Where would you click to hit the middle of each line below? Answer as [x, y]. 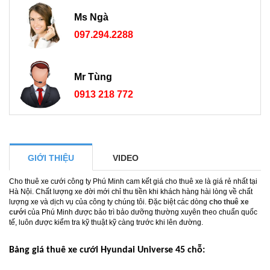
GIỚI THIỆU [51, 158]
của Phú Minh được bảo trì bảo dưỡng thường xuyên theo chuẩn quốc [142, 212]
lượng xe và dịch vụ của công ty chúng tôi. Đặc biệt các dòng [109, 202]
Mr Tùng [93, 77]
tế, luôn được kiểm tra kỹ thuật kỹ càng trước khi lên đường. [106, 222]
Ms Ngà [91, 17]
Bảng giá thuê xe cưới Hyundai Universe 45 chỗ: [107, 250]
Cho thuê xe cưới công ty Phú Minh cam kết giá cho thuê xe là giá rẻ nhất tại [133, 181]
